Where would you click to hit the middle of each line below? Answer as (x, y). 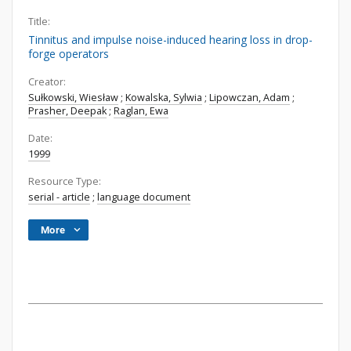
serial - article (59, 197)
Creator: (47, 82)
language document (144, 197)
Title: (39, 22)
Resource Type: (65, 181)
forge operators (69, 54)
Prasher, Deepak (67, 111)
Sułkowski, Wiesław (73, 98)
